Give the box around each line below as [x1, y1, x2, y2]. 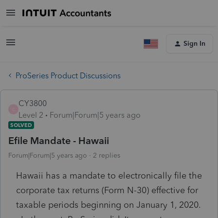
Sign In [183, 39, 205, 48]
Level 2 [18, 110, 43, 120]
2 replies [93, 151, 120, 160]
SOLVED [10, 121, 32, 128]
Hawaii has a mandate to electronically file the [16, 170, 202, 181]
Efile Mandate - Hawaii [8, 134, 109, 146]
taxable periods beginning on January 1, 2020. [16, 199, 200, 210]
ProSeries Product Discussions [16, 71, 121, 80]
